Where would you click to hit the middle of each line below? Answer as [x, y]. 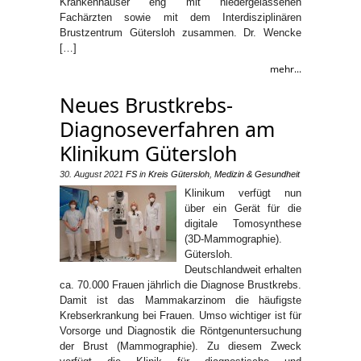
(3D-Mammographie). [233, 239]
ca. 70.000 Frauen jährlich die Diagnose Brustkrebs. [180, 284]
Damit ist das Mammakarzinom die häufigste [180, 300]
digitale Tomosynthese [243, 223]
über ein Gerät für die [243, 208]
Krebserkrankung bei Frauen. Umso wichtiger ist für [180, 315]
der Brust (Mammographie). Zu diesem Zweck [180, 346]
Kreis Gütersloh [179, 174]
